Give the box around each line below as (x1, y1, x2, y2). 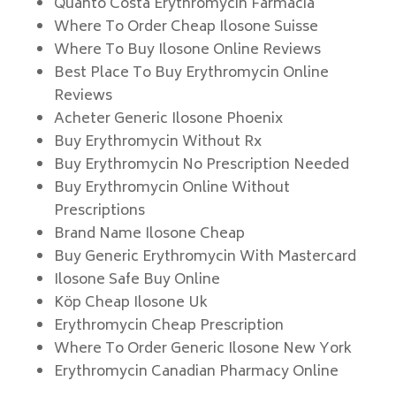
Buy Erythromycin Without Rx (53, 130, 262, 155)
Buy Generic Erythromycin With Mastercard (53, 245, 356, 270)
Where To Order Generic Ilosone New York (53, 337, 352, 362)
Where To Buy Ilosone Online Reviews (53, 38, 321, 63)
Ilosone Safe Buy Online (53, 268, 220, 293)
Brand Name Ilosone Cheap (53, 222, 245, 247)
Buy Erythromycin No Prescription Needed (53, 153, 349, 178)
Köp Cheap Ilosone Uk (53, 291, 208, 316)
